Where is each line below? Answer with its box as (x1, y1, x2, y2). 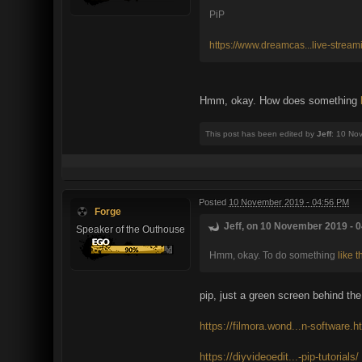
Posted (199, 196, 229, 207)
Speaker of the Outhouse (75, 223, 185, 234)
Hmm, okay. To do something (209, 249, 338, 260)
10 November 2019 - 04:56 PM (229, 196, 349, 207)
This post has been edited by (205, 128, 317, 138)
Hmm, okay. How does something (200, 94, 360, 107)
